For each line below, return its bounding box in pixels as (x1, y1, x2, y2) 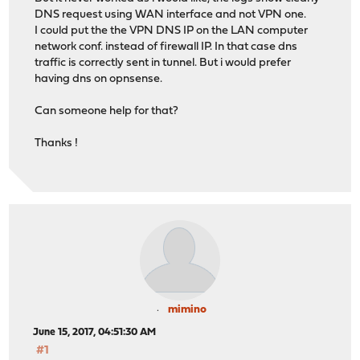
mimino (168, 304, 207, 317)
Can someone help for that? (35, 105, 179, 118)
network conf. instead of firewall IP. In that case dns (35, 41, 298, 54)
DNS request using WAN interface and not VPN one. (35, 9, 307, 22)
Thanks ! (35, 137, 79, 150)
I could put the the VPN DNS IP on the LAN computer (35, 25, 309, 38)
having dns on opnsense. (35, 73, 163, 86)
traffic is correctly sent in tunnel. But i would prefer (35, 57, 292, 70)
